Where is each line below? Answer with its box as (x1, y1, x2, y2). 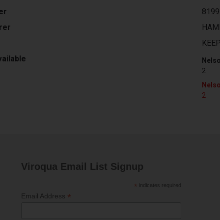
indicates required (137, 182, 181, 188)
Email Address (21, 192, 67, 200)
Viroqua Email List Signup (21, 161, 143, 172)
